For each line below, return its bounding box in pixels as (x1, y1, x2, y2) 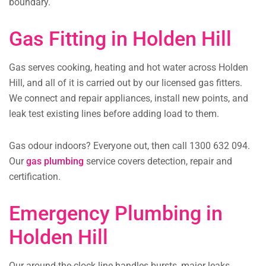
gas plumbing (26, 156, 84, 167)
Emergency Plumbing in (9, 201, 223, 226)
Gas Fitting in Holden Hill (9, 27, 232, 51)
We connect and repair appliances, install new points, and (9, 93, 248, 104)
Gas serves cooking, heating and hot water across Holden (9, 62, 248, 74)
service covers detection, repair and (84, 156, 232, 167)
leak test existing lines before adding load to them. (9, 108, 219, 120)
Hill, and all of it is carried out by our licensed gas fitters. (9, 77, 242, 89)
